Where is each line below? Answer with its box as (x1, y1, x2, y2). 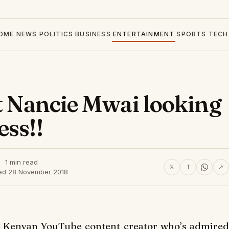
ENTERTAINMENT (112, 30, 175, 38)
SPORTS (176, 30, 207, 38)
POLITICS (39, 30, 74, 38)
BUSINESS (75, 30, 111, 38)
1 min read (5, 158, 38, 166)
